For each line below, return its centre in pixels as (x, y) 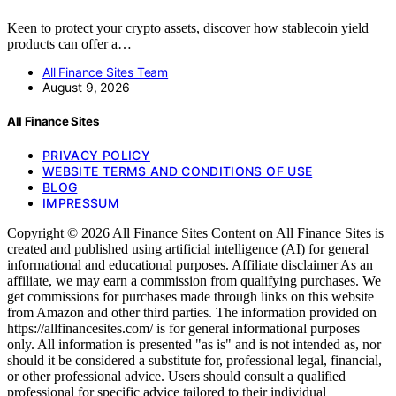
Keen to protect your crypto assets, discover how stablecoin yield (188, 28)
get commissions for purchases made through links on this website (190, 297)
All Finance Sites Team (106, 72)
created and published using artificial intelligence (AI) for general (188, 249)
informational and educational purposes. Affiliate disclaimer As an (190, 265)
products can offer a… (69, 44)
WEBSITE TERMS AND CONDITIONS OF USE (178, 171)
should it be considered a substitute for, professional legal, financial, (194, 361)
